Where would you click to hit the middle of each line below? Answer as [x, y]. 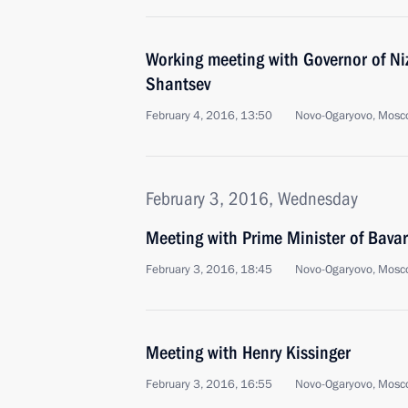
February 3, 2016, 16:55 [209, 384]
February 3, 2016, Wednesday [252, 199]
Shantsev [178, 84]
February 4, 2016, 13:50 [209, 116]
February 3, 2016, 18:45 [209, 270]
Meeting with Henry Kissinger [248, 352]
